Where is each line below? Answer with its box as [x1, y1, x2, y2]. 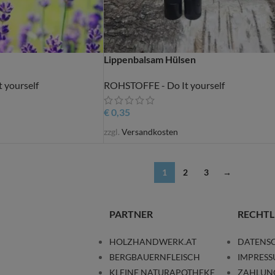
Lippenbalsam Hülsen [103, 53, 196, 66]
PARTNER [109, 208, 153, 220]
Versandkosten [121, 126, 178, 137]
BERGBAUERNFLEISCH [109, 252, 200, 263]
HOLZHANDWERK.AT [109, 236, 196, 247]
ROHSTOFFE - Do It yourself [103, 79, 225, 91]
